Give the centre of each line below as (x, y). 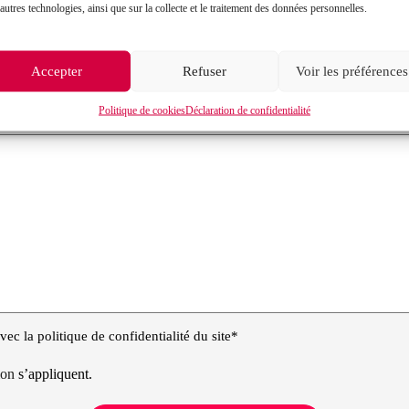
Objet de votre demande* (284, 14)
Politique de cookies (142, 110)
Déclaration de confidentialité (247, 110)
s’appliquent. (56, 373)
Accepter (56, 71)
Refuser (204, 71)
